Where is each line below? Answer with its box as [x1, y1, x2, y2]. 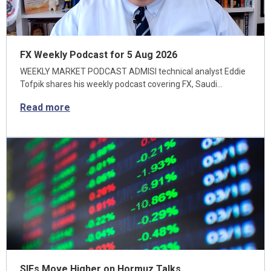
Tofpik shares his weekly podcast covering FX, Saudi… [20, 79, 223, 89]
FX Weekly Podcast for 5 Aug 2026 [20, 49, 177, 60]
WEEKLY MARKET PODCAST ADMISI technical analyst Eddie [20, 67, 246, 76]
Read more [20, 102, 70, 113]
